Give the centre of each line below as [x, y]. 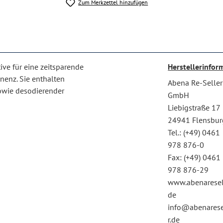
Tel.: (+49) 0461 [194, 133]
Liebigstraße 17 [194, 108]
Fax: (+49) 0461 [194, 158]
